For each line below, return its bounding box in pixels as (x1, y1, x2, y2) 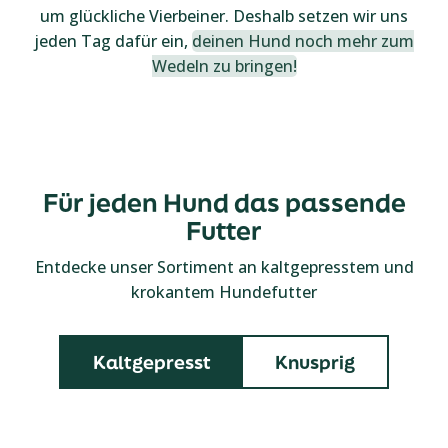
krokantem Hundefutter (131, 281, 317, 303)
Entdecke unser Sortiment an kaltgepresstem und (34, 256, 414, 278)
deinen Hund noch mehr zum (192, 30, 414, 52)
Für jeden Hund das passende (42, 186, 406, 219)
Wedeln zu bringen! (151, 55, 297, 77)
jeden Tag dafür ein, (34, 30, 192, 52)
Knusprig (275, 350, 355, 374)
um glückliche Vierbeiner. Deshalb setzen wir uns (40, 5, 408, 27)
